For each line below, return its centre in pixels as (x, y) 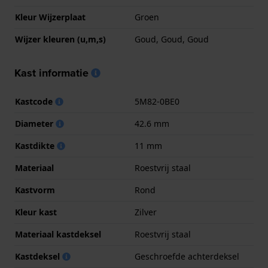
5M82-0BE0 (157, 102)
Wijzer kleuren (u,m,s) (60, 39)
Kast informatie (51, 73)
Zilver (146, 212)
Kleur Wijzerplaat (50, 17)
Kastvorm (35, 190)
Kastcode (35, 102)
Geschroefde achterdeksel (187, 257)
